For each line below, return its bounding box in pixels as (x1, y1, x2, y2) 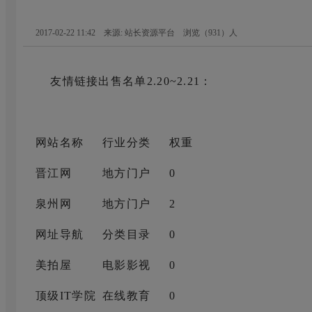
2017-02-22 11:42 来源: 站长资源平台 (36, 27, 183, 38)
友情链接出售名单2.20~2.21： (36, 75, 212, 87)
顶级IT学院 (36, 289, 96, 302)
